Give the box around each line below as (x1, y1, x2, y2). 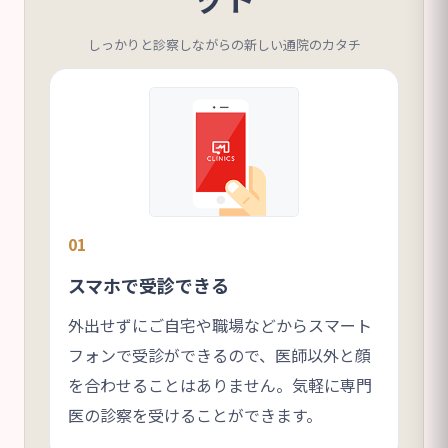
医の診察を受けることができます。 (68, 402, 322, 427)
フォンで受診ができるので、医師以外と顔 (68, 342, 371, 367)
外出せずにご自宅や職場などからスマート (68, 312, 372, 337)
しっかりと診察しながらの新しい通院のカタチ (87, 34, 361, 54)
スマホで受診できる (68, 271, 229, 298)
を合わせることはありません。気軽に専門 (68, 372, 372, 397)
